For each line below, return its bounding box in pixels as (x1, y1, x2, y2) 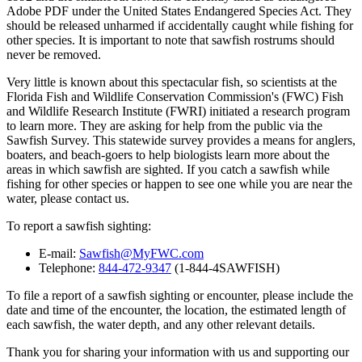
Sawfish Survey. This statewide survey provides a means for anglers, (6, 133, 356, 147)
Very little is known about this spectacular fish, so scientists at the (6, 74, 337, 89)
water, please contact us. (6, 191, 129, 205)
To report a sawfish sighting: (6, 218, 151, 233)
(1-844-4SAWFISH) (171, 260, 280, 275)
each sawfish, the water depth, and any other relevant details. (6, 317, 315, 331)
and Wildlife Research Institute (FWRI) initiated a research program (6, 103, 350, 118)
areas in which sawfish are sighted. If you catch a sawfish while (6, 162, 330, 176)
